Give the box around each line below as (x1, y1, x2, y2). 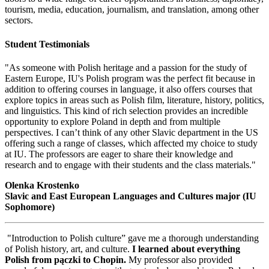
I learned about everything (132, 243, 240, 254)
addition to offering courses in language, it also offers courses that (5, 83, 252, 94)
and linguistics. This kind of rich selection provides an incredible (5, 105, 248, 116)
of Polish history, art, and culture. (5, 243, 132, 254)
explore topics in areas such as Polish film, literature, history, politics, (5, 94, 264, 105)
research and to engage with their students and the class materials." (5, 159, 256, 170)
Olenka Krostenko (5, 180, 79, 190)
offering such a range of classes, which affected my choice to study (5, 138, 258, 148)
